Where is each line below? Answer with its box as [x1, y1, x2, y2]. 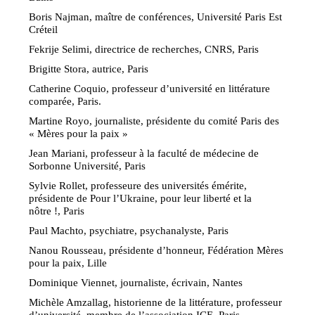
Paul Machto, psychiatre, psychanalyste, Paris [29, 224, 229, 236]
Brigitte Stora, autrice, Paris [29, 62, 149, 75]
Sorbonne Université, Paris [29, 159, 146, 172]
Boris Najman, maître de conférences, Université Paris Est [29, 10, 283, 22]
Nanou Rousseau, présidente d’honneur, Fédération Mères [29, 243, 284, 256]
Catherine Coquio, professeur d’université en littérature [29, 82, 271, 94]
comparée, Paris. [29, 94, 102, 107]
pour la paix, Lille [29, 256, 108, 269]
